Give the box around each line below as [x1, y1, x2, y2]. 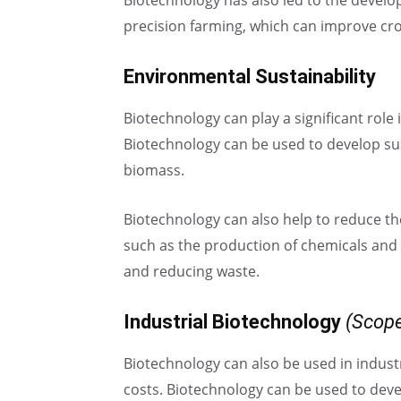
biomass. [124, 160, 184, 180]
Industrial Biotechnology [124, 311, 341, 333]
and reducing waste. [124, 261, 260, 281]
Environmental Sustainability [124, 65, 376, 88]
